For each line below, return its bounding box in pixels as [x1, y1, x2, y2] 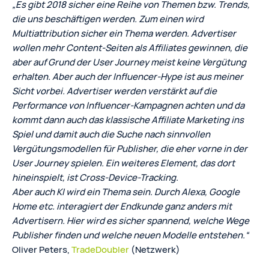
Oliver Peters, [12, 243, 71, 256]
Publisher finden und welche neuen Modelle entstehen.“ [12, 228, 249, 241]
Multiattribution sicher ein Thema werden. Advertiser [12, 26, 236, 40]
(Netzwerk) [129, 243, 180, 256]
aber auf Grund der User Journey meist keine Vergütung [12, 55, 246, 68]
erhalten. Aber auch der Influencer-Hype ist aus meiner [12, 70, 243, 83]
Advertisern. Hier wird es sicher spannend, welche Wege [12, 214, 249, 227]
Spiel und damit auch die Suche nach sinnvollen [12, 127, 210, 141]
